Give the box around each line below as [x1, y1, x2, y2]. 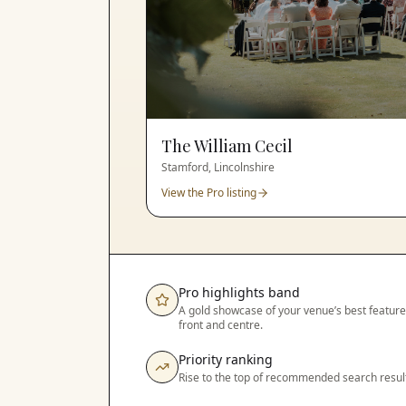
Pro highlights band [179, 283, 300, 301]
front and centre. [179, 316, 263, 333]
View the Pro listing [161, 184, 256, 200]
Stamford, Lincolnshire [161, 159, 275, 175]
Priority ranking [179, 350, 273, 368]
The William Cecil [161, 134, 293, 157]
